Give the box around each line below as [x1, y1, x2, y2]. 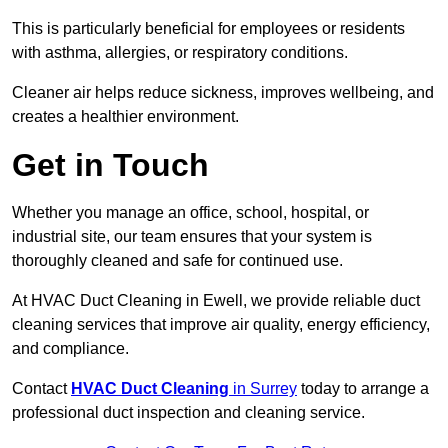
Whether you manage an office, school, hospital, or [12, 204, 369, 222]
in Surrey [229, 380, 297, 398]
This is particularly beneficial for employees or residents [12, 20, 405, 38]
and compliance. [12, 340, 133, 358]
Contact [12, 380, 71, 398]
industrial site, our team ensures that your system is [12, 228, 372, 246]
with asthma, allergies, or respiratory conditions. [12, 44, 348, 62]
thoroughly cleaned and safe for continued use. [12, 252, 343, 270]
